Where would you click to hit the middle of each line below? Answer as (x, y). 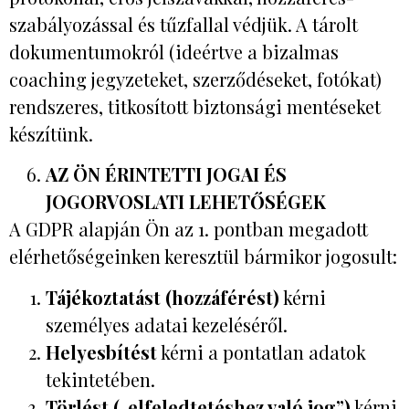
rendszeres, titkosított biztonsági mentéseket (195, 106)
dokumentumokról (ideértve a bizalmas (174, 51)
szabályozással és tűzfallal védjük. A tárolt (184, 24)
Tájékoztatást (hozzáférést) (163, 297)
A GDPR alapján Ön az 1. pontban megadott (189, 229)
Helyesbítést (101, 351)
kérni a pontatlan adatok (262, 351)
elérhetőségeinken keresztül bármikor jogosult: (203, 257)
